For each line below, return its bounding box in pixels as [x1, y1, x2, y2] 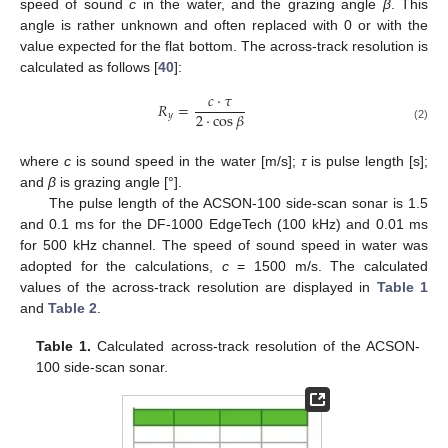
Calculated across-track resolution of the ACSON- [91, 337, 420, 354]
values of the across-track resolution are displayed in [20, 278, 377, 295]
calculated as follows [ [20, 59, 158, 76]
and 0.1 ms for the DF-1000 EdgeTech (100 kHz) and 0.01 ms [20, 215, 428, 232]
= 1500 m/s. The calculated [228, 257, 429, 274]
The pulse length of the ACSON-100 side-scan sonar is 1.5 [48, 194, 428, 211]
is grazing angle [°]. [56, 173, 182, 190]
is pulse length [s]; [305, 152, 429, 169]
